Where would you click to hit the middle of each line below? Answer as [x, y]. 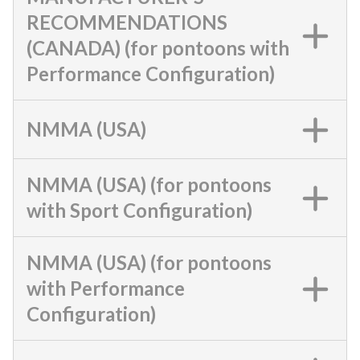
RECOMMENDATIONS [127, 22]
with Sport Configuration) [139, 210]
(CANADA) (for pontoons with [158, 48]
